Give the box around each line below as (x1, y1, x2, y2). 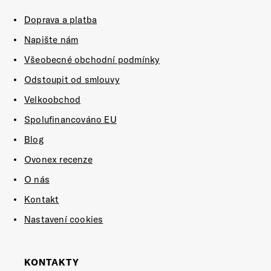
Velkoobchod (24, 94, 81, 105)
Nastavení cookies (24, 214, 103, 225)
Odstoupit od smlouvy (24, 74, 120, 85)
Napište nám (24, 34, 79, 45)
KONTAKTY (24, 256, 79, 268)
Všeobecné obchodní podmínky (24, 54, 160, 65)
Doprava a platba (24, 14, 97, 25)
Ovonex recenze (24, 154, 93, 165)
